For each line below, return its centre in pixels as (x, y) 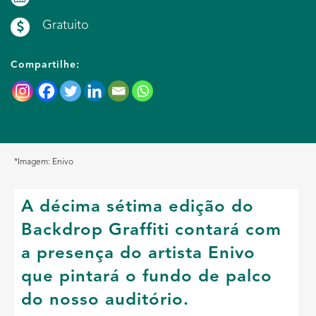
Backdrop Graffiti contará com (151, 230)
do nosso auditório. (105, 300)
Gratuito (66, 25)
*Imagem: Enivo (44, 162)
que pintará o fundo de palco (147, 277)
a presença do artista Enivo (138, 254)
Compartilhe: (45, 65)
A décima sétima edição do (138, 207)
